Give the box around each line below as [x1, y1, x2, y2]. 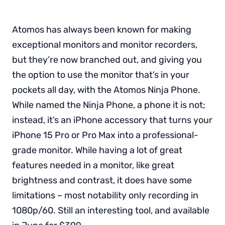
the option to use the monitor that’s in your [12, 69, 189, 80]
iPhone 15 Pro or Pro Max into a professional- [12, 129, 198, 141]
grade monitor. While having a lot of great [12, 144, 182, 156]
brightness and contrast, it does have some [12, 174, 192, 186]
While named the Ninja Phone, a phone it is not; [12, 99, 205, 110]
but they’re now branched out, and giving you [12, 54, 202, 65]
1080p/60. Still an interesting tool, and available [12, 204, 209, 216]
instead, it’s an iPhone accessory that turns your [12, 114, 212, 126]
